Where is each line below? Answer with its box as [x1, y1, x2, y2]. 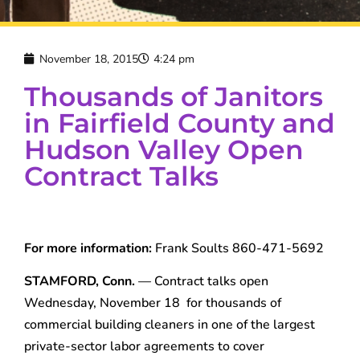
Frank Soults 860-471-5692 [155, 239, 324, 257]
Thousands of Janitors [24, 80, 323, 112]
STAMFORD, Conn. [24, 272, 135, 290]
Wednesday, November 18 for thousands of [24, 293, 281, 312]
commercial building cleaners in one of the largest [24, 315, 315, 333]
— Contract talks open [135, 272, 268, 290]
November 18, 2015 [39, 51, 138, 67]
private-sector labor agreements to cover [24, 337, 264, 355]
